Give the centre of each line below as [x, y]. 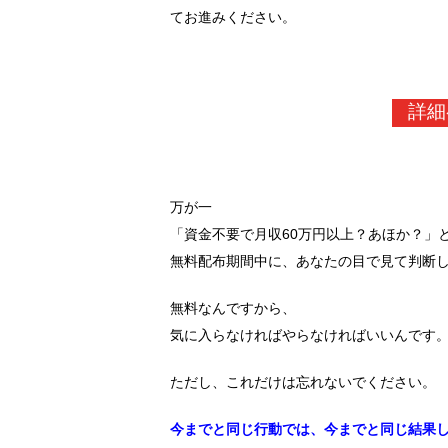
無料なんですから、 [232, 307]
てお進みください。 [232, 16]
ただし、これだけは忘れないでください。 [302, 381]
